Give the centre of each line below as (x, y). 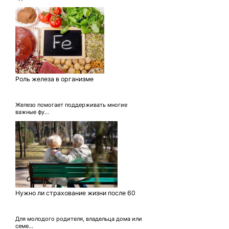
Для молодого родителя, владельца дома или (79, 219)
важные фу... (32, 112)
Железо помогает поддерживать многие (71, 105)
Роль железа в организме (54, 79)
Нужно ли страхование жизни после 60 (75, 193)
